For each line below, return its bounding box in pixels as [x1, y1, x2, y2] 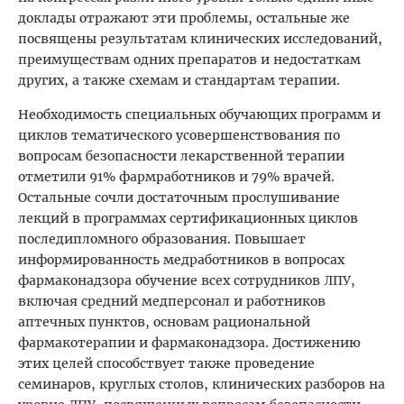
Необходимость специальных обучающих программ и [18, 106, 381, 124]
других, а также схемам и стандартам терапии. [18, 72, 340, 89]
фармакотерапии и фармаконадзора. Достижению [18, 335, 361, 352]
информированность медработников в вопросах [18, 252, 344, 269]
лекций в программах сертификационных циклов [18, 210, 358, 227]
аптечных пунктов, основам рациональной [18, 314, 310, 331]
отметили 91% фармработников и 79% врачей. [18, 169, 335, 186]
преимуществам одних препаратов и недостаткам [18, 51, 361, 69]
